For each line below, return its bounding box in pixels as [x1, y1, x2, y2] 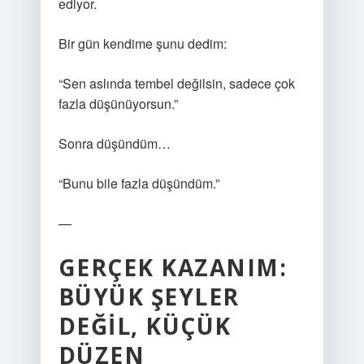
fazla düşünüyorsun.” [58, 94, 178, 113]
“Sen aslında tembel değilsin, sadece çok [58, 74, 295, 93]
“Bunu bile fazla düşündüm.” [58, 174, 219, 193]
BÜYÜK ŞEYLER [58, 281, 240, 312]
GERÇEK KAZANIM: [58, 252, 288, 283]
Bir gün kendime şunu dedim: [58, 34, 227, 53]
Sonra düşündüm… [58, 134, 171, 153]
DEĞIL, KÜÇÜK [58, 310, 232, 341]
